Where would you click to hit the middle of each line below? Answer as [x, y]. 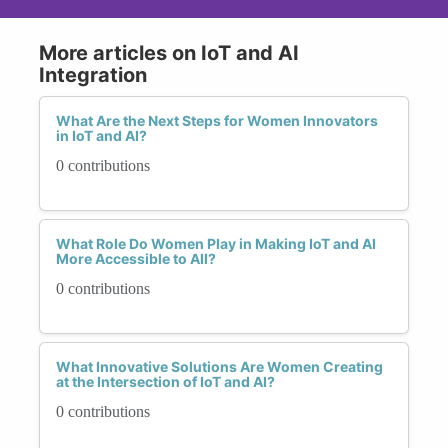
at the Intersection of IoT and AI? [165, 381]
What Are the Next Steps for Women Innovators [217, 120]
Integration [93, 74]
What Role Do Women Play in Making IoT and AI [216, 243]
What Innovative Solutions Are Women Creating [219, 366]
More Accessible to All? [136, 258]
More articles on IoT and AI [169, 52]
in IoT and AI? [101, 135]
